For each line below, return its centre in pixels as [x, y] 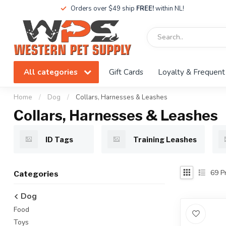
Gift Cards [126, 72]
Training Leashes [165, 139]
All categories [52, 72]
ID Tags [59, 139]
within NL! [169, 9]
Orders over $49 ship [103, 9]
